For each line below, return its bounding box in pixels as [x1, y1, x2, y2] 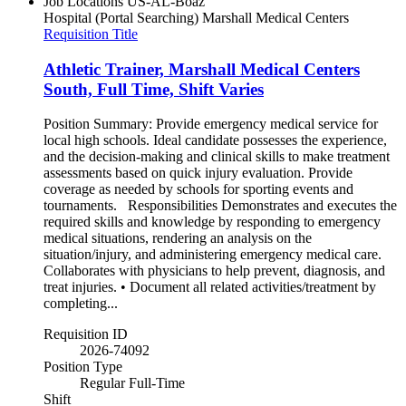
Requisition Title [43, 26, 138, 42]
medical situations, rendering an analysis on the [43, 230, 312, 246]
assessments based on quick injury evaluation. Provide [43, 165, 353, 181]
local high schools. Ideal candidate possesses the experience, [43, 132, 387, 149]
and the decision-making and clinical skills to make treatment [43, 149, 390, 165]
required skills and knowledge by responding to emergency [43, 214, 381, 230]
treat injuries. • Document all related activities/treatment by [43, 279, 376, 295]
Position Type [43, 359, 122, 375]
